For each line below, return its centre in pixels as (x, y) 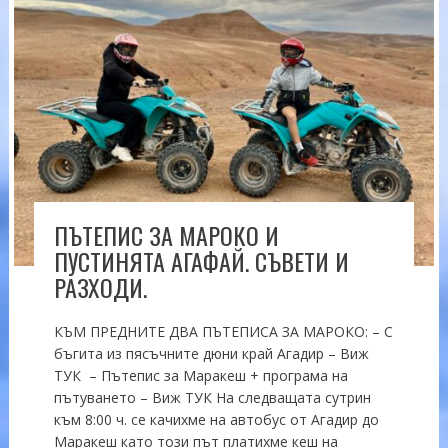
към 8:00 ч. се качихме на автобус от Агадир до (216, 419)
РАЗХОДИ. (100, 286)
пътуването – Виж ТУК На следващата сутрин (212, 397)
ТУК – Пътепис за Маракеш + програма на (200, 375)
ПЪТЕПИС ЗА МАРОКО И (166, 234)
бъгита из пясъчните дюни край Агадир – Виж (211, 353)
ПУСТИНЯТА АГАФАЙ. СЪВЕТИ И (201, 260)
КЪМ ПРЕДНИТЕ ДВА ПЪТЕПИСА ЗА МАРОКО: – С (223, 331)
